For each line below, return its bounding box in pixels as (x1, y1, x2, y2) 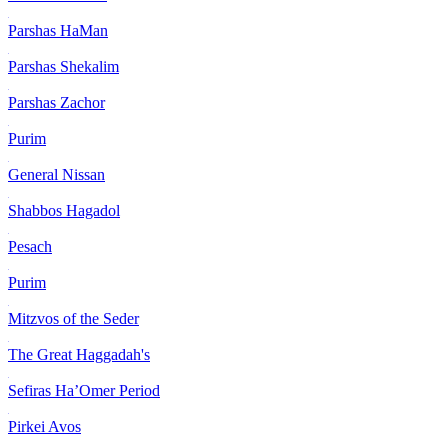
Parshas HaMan (8, 22, 108, 40)
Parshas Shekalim (8, 58, 119, 76)
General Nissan (8, 166, 105, 184)
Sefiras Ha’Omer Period (8, 382, 160, 400)
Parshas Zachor (8, 94, 105, 112)
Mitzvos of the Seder (8, 310, 139, 328)
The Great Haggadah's (8, 346, 150, 364)
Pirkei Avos (8, 418, 81, 436)
